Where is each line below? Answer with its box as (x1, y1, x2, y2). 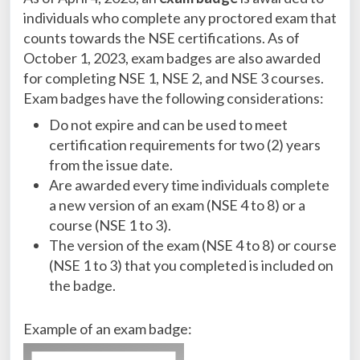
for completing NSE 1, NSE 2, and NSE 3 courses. (23, 69, 324, 87)
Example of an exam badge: (23, 320, 192, 337)
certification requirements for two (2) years (49, 136, 321, 153)
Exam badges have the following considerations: (23, 89, 324, 107)
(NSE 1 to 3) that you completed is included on (49, 256, 333, 274)
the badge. (49, 276, 116, 294)
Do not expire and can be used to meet (49, 116, 288, 133)
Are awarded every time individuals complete (49, 176, 329, 194)
